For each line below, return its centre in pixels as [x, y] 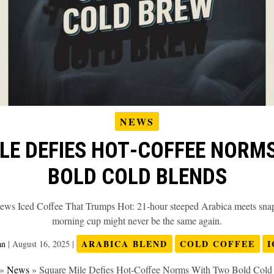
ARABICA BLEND [124, 244]
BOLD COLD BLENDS [137, 177]
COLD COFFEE [217, 244]
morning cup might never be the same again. [137, 220]
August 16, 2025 [42, 244]
